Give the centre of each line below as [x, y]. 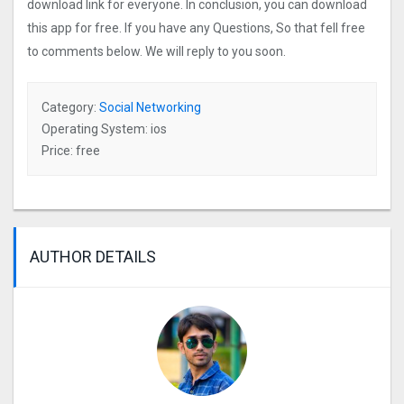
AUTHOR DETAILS [93, 256]
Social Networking [150, 107]
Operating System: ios [104, 129]
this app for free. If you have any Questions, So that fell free [196, 28]
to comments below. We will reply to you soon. [156, 51]
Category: [70, 107]
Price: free [71, 150]
